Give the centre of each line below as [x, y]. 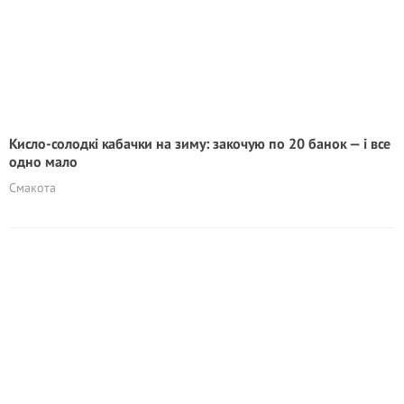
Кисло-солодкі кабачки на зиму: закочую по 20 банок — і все [200, 143]
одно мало [43, 161]
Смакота [32, 188]
